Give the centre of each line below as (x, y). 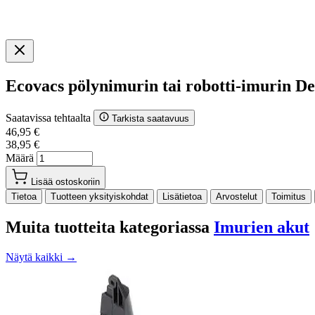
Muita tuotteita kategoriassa (110, 227)
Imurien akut (262, 227)
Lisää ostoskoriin (65, 181)
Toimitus (289, 196)
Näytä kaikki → (41, 257)
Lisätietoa (182, 196)
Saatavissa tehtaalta (50, 117)
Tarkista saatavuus (150, 118)
